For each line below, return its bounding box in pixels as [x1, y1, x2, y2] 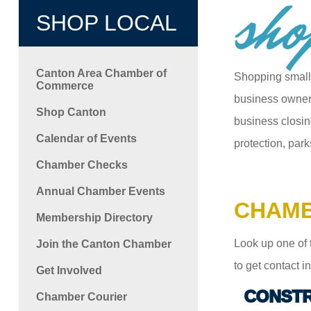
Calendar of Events [35, 132, 137, 144]
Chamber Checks [35, 158, 128, 171]
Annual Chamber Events [35, 185, 165, 197]
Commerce [35, 79, 94, 92]
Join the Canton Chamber [35, 237, 171, 250]
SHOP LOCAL [35, 10, 177, 35]
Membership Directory [35, 211, 153, 224]
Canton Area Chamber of [35, 67, 167, 79]
